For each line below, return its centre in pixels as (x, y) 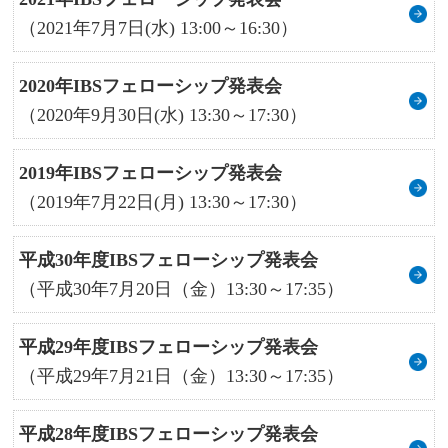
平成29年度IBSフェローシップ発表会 (169, 346)
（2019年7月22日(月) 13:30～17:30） (163, 201)
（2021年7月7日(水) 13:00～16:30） (159, 27)
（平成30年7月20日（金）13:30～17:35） (182, 288)
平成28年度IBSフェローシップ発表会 (169, 433)
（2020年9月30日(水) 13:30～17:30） (163, 114)
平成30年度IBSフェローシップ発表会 (169, 259)
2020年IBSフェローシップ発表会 (151, 85)
